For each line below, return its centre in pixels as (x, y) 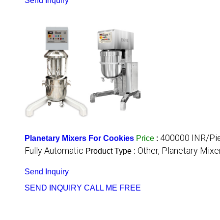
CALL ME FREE (112, 188)
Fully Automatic (54, 151)
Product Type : (111, 151)
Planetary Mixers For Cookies (79, 138)
